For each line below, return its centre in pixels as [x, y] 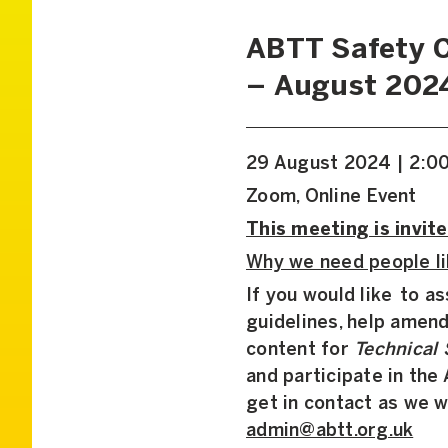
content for [300, 350]
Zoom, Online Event [331, 197]
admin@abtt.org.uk [330, 431]
